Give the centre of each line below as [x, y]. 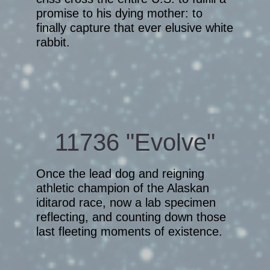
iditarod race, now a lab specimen [126, 203]
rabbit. [53, 42]
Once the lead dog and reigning [120, 174]
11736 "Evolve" [135, 143]
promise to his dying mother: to [119, 13]
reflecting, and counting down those [131, 217]
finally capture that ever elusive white [135, 27]
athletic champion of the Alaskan [123, 188]
